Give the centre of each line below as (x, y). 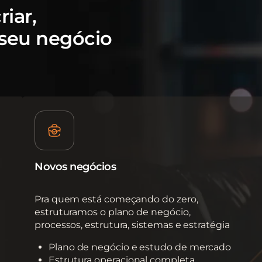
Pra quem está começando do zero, (116, 199)
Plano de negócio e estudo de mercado (140, 247)
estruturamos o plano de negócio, (113, 212)
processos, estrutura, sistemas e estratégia (132, 225)
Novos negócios (75, 167)
